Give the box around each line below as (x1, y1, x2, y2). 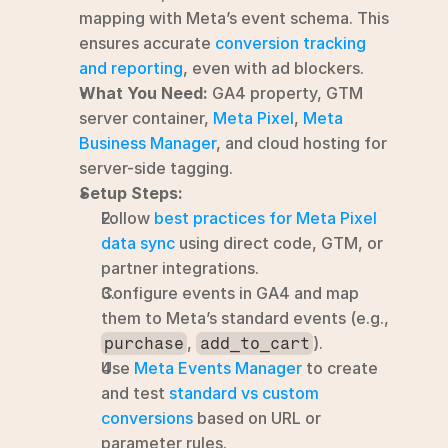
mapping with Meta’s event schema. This (79, 8, 389, 28)
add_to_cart (199, 334, 310, 353)
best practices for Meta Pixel (154, 208, 377, 228)
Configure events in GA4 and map (101, 283, 359, 303)
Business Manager (79, 133, 216, 153)
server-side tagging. (79, 158, 233, 178)
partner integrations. (101, 258, 259, 278)
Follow (101, 208, 154, 228)
